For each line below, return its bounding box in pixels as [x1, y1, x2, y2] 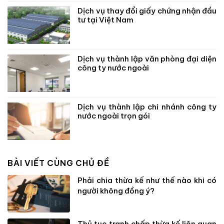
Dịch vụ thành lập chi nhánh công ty [77, 101, 216, 111]
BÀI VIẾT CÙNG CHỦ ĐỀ [7, 157, 109, 168]
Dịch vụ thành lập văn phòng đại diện [77, 53, 216, 63]
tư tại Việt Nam [77, 14, 134, 24]
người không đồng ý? [77, 185, 155, 195]
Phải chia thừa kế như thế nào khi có [77, 175, 216, 185]
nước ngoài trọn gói [77, 110, 150, 120]
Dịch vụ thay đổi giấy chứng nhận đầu [77, 5, 216, 15]
